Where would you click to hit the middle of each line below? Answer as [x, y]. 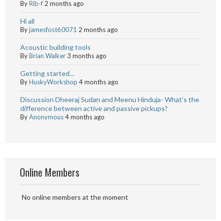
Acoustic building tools [55, 47]
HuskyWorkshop [53, 82]
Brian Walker [47, 56]
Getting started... [47, 73]
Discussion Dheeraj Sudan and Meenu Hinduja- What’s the [110, 99]
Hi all [27, 21]
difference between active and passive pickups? [94, 108]
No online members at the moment [74, 197]
